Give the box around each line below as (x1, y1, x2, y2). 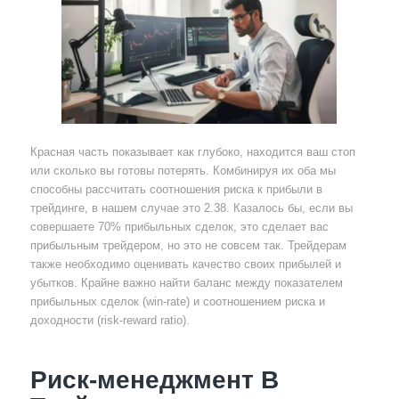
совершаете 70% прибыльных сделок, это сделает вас (29, 219, 329, 233)
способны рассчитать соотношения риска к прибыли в (29, 182, 322, 196)
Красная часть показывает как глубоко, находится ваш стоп (29, 144, 355, 159)
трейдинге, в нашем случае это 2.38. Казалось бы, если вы (29, 200, 353, 215)
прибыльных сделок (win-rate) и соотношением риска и (29, 294, 325, 308)
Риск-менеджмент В (29, 365, 279, 394)
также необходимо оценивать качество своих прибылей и (29, 256, 341, 271)
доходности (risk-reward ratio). (29, 313, 190, 327)
